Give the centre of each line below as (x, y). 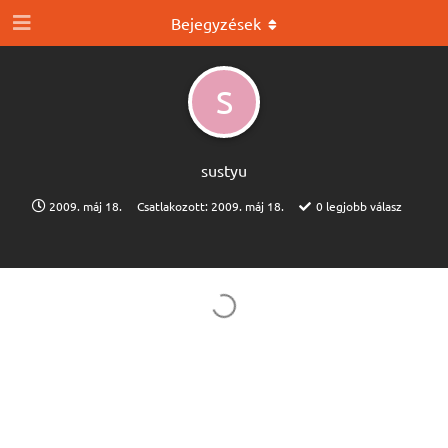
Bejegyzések (216, 23)
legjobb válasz (362, 206)
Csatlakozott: (173, 206)
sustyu (224, 170)
